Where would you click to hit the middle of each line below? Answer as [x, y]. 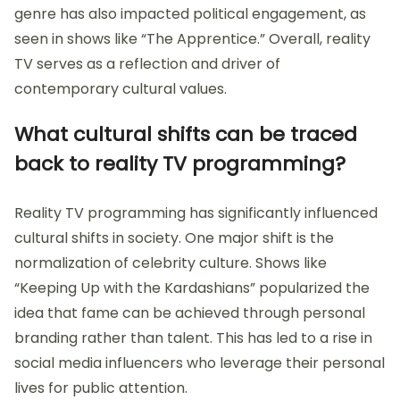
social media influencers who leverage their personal [200, 363]
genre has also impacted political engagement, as [190, 14]
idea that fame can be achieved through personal [190, 313]
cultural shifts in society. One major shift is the [174, 238]
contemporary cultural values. [121, 89]
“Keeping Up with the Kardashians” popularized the [192, 288]
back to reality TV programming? [180, 164]
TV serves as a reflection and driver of [147, 64]
